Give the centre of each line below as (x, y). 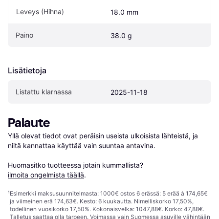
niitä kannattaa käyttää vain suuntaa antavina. (82, 145)
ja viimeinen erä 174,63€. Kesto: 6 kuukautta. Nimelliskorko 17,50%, (102, 201)
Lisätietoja (27, 70)
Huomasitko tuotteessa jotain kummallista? (77, 165)
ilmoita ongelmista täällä (46, 175)
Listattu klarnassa (44, 91)
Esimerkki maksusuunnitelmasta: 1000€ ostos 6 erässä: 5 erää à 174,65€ (109, 193)
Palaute (29, 123)
